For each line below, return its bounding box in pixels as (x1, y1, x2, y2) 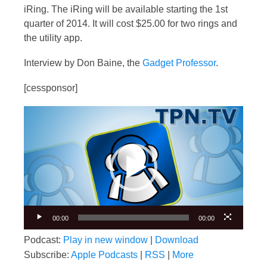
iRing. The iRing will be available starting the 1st (24, 4, 228, 14)
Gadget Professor (142, 57, 216, 68)
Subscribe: (24, 249, 71, 260)
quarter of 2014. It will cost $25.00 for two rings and (24, 18, 237, 29)
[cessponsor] (24, 82, 77, 93)
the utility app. (24, 32, 82, 43)
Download (155, 234, 198, 245)
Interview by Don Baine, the (24, 57, 142, 68)
